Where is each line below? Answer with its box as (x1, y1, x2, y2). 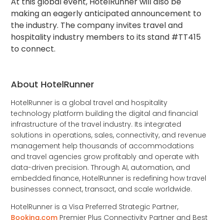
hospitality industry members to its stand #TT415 (11, 31, 201, 43)
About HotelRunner (11, 78, 95, 91)
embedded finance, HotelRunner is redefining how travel (11, 173, 207, 184)
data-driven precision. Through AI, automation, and (11, 163, 191, 173)
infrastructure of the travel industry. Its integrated (11, 119, 182, 130)
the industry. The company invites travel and (11, 20, 183, 31)
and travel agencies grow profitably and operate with (11, 152, 199, 162)
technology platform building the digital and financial (11, 109, 198, 119)
